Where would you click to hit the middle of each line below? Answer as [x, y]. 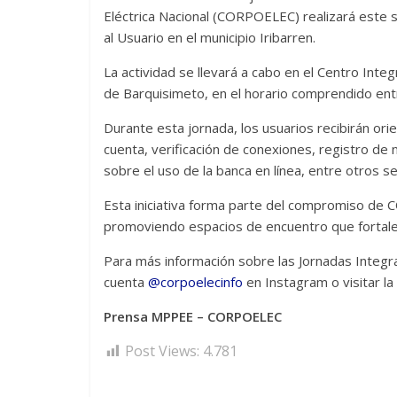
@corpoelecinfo [197, 282]
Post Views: [162, 351]
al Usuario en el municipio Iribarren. [210, 38]
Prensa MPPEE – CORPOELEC [193, 317]
